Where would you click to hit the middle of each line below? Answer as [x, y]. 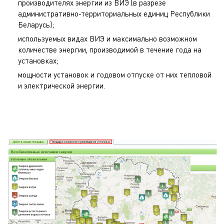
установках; [38, 60]
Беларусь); [36, 24]
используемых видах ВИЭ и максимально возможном [107, 38]
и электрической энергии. [61, 85]
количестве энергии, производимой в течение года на [110, 49]
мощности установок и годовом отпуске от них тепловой [115, 74]
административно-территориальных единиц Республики [114, 13]
